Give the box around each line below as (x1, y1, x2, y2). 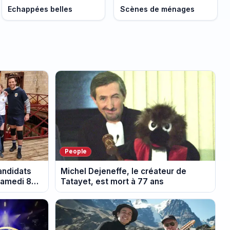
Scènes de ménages (120, 4, 195, 13)
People (64, 148, 87, 156)
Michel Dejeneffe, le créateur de (61, 166, 187, 176)
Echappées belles (8, 4, 73, 13)
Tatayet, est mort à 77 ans (61, 176, 164, 186)
